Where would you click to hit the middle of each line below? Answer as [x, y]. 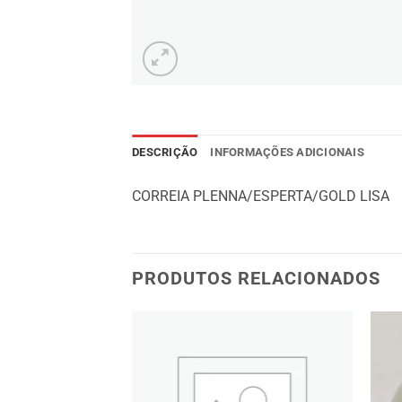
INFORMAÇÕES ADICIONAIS [287, 152]
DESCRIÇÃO [165, 152]
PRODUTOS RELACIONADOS [256, 278]
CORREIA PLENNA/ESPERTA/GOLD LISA [261, 196]
